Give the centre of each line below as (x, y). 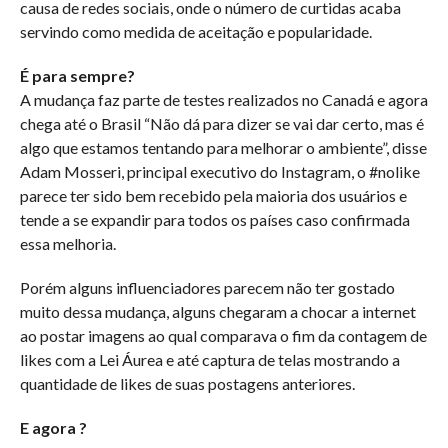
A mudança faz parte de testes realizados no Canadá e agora (223, 99)
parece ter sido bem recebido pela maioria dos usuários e (213, 195)
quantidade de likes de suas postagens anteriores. (187, 383)
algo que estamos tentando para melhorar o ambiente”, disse (223, 147)
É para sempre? (77, 75)
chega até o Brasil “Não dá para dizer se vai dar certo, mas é (221, 123)
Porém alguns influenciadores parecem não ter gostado (207, 287)
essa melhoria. (67, 243)
